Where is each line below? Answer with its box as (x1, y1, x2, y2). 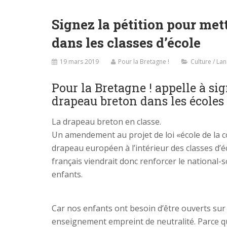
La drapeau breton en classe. (52, 116, 161, 127)
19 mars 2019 (60, 57, 99, 66)
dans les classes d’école (52, 33, 201, 51)
